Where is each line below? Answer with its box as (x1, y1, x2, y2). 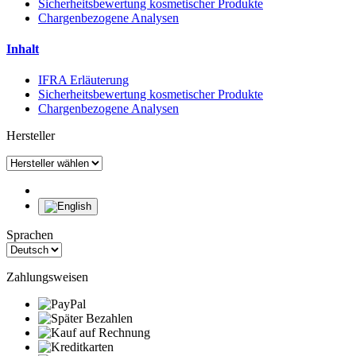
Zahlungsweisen (6, 270, 88, 284)
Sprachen (6, 228, 53, 242)
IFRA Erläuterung (38, 73, 129, 87)
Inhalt (6, 41, 39, 56)
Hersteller (6, 129, 55, 143)
